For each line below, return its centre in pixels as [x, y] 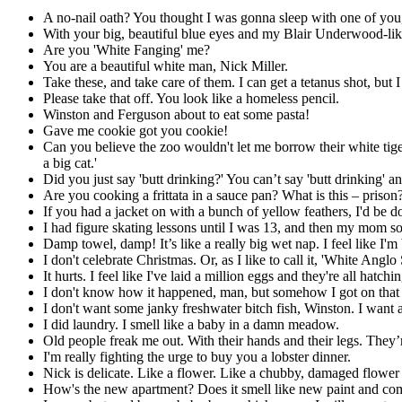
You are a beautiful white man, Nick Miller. [166, 66]
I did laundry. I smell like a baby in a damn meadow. [191, 325]
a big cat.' [70, 163]
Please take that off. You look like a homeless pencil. [191, 99]
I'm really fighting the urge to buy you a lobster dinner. [197, 357]
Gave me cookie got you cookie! [135, 131]
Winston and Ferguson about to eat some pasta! [176, 115]
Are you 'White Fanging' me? [127, 50]
